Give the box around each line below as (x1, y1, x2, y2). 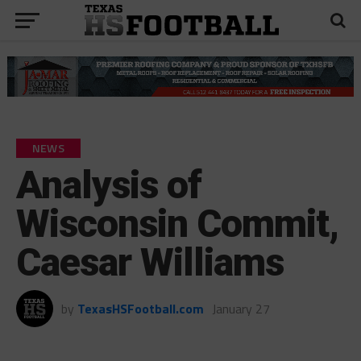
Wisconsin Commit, (15, 200, 339, 247)
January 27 (211, 298, 270, 318)
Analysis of (15, 161, 202, 208)
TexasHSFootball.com (77, 298, 204, 318)
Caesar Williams (15, 239, 284, 285)
